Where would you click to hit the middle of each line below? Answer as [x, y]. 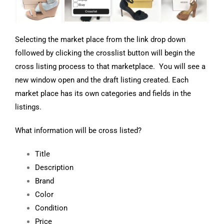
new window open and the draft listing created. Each [101, 80]
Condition [51, 208]
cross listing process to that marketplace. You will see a [110, 67]
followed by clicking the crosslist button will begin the [105, 53]
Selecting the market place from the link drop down [100, 40]
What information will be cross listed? [79, 131]
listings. [29, 107]
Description [54, 168]
